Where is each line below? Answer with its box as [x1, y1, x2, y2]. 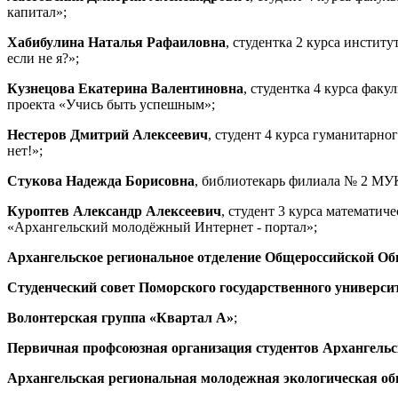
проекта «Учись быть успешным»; [7, 97, 215, 112]
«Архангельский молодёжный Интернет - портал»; [7, 219, 317, 235]
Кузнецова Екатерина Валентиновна [7, 81, 243, 96]
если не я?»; [7, 51, 79, 66]
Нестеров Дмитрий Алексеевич [7, 127, 208, 142]
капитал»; [7, 4, 67, 20]
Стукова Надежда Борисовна [7, 173, 195, 188]
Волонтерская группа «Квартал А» [7, 310, 234, 325]
